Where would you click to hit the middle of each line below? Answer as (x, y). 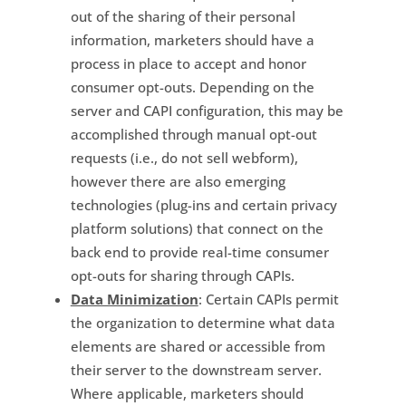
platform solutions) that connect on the (197, 228)
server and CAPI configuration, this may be (207, 110)
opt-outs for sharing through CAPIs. (182, 275)
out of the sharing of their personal (183, 16)
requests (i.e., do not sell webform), (184, 157)
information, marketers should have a (192, 39)
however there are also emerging (178, 181)
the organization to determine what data (203, 322)
